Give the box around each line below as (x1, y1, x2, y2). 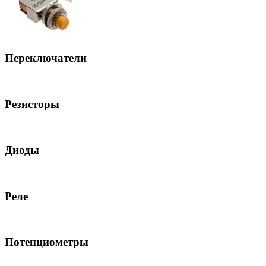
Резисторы (5, 97, 59, 110)
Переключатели (5, 52, 87, 65)
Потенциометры (5, 236, 88, 249)
